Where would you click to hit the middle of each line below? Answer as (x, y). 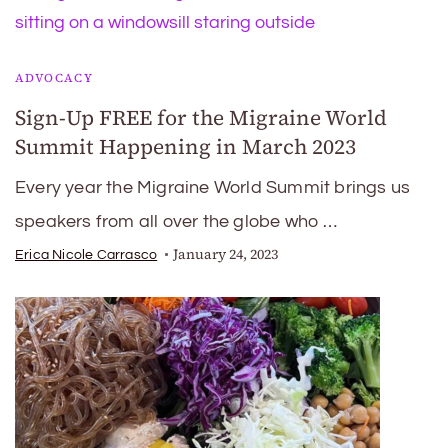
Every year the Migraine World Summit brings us (213, 187)
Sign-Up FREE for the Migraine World (201, 117)
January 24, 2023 (226, 254)
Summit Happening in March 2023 (185, 146)
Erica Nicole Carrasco (86, 255)
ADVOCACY (54, 78)
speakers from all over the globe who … (176, 221)
